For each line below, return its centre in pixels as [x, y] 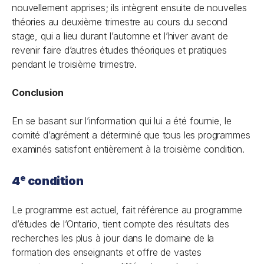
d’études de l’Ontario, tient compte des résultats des [121, 224]
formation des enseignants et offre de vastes [107, 252]
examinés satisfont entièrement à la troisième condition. [128, 149]
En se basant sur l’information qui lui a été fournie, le [122, 121]
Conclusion [38, 93]
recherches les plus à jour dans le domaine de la [113, 238]
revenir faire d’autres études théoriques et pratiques [119, 50]
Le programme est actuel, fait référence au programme [127, 210]
